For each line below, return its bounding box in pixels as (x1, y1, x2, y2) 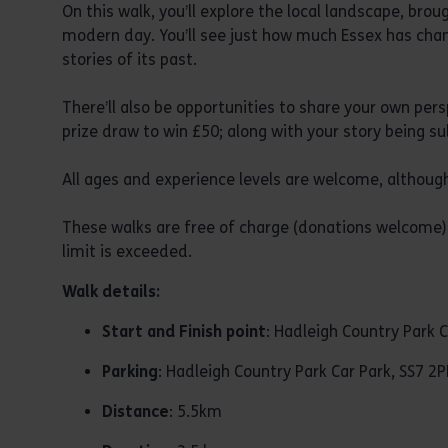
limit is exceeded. (62, 242, 192, 261)
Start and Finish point (102, 322, 266, 341)
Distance (102, 402, 169, 421)
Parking (102, 362, 158, 381)
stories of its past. (62, 50, 197, 69)
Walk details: (62, 282, 164, 301)
